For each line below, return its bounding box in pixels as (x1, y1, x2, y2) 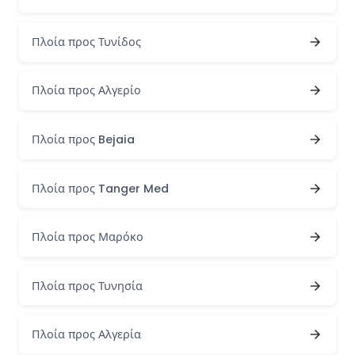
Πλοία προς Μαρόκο (32, 229, 143, 246)
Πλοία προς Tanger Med (32, 180, 169, 197)
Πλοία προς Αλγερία (32, 326, 141, 343)
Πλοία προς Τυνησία (32, 277, 143, 294)
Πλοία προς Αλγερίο (32, 82, 141, 99)
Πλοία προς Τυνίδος (32, 33, 141, 50)
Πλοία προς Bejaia (32, 131, 135, 147)
